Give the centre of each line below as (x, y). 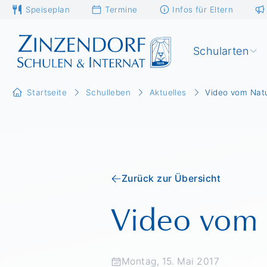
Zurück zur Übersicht (171, 178)
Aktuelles (168, 93)
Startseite (47, 93)
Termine (121, 9)
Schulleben (108, 93)
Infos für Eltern (203, 9)
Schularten (221, 51)
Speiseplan (47, 9)
